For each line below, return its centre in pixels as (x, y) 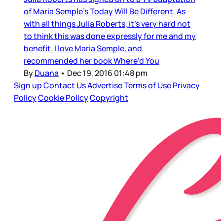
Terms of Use (147, 86)
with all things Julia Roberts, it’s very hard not (107, 24)
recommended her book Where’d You (92, 61)
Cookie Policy (63, 98)
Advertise (105, 86)
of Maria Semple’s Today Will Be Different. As (105, 12)
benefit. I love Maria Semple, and (83, 49)
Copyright (109, 98)
